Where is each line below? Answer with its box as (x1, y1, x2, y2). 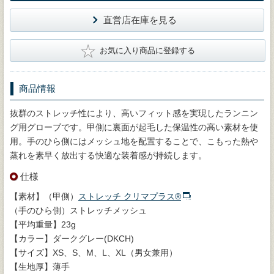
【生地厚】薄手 (10, 261, 70, 272)
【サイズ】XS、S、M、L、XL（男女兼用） (10, 247, 177, 257)
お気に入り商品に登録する (99, 45, 195, 55)
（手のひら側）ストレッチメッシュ (10, 205, 147, 215)
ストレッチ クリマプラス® (78, 191, 181, 201)
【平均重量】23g (10, 219, 76, 229)
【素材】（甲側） (10, 191, 78, 201)
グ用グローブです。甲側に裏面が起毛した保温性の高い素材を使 (10, 122, 258, 132)
